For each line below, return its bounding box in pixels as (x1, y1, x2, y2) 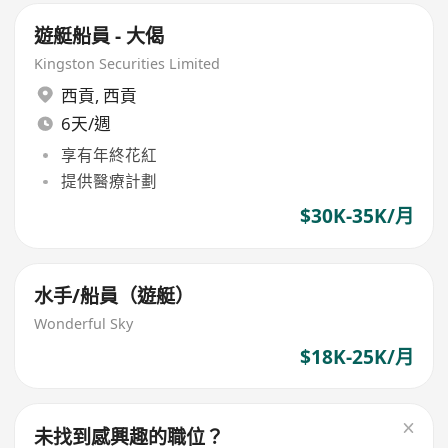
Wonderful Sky (34, 313, 134, 333)
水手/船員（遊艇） (34, 283, 195, 310)
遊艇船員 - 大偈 (34, 23, 165, 50)
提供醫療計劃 (60, 170, 157, 193)
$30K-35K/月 (299, 203, 414, 230)
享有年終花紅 (60, 143, 157, 166)
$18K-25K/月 (299, 343, 414, 370)
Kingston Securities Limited (34, 54, 221, 74)
